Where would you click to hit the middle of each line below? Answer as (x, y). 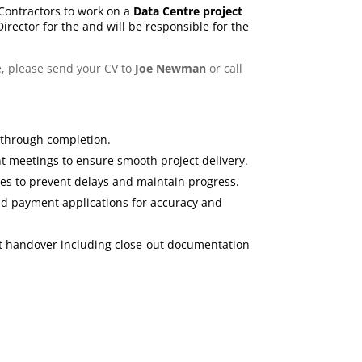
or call (224, 68)
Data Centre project (187, 11)
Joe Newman (170, 68)
